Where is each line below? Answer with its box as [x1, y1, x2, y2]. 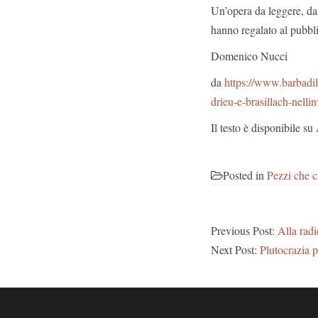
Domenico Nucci [211, 48, 287, 63]
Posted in [223, 168, 267, 182]
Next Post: [211, 242, 260, 257]
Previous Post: [211, 223, 278, 238]
